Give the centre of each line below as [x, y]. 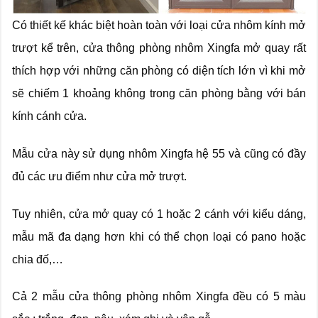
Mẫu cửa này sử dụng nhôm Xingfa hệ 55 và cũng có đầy [159, 153]
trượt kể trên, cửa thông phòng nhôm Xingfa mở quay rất [159, 48]
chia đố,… [38, 259]
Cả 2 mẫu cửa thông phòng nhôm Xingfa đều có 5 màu [159, 297]
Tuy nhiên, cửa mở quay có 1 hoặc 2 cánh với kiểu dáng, [159, 214]
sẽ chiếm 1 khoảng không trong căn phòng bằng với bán [159, 94]
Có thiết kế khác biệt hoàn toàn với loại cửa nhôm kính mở [159, 26]
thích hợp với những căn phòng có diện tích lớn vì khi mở [159, 71]
